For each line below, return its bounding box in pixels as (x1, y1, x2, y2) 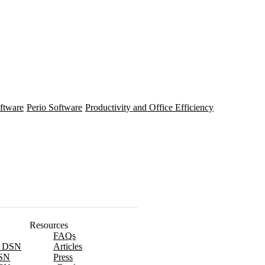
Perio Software (27, 102, 82, 112)
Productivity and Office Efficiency (85, 102, 214, 112)
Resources (30, 220, 69, 231)
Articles (53, 241, 83, 252)
